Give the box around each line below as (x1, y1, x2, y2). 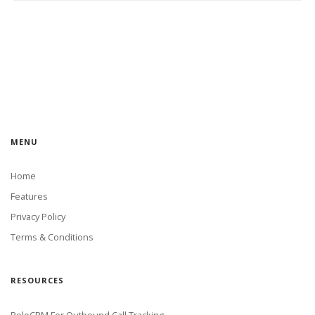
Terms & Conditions (11, 231, 94, 244)
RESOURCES (11, 275, 64, 286)
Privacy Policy (11, 210, 65, 224)
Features (11, 190, 48, 203)
